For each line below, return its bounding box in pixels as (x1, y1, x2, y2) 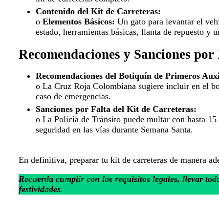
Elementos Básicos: (43, 16, 115, 26)
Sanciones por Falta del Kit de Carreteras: (36, 104, 197, 114)
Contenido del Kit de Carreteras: (36, 6, 161, 16)
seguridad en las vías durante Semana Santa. (36, 124, 193, 134)
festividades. (19, 184, 63, 194)
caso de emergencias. (36, 91, 111, 101)
